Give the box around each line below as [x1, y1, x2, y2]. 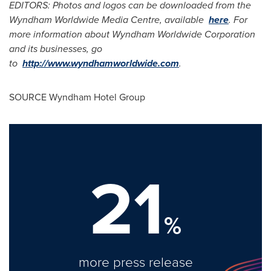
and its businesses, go [9, 42, 102, 56]
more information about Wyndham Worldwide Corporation [9, 27, 255, 41]
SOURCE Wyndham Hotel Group [9, 90, 145, 104]
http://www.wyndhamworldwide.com [22, 56, 179, 70]
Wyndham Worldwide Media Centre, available [9, 13, 209, 27]
